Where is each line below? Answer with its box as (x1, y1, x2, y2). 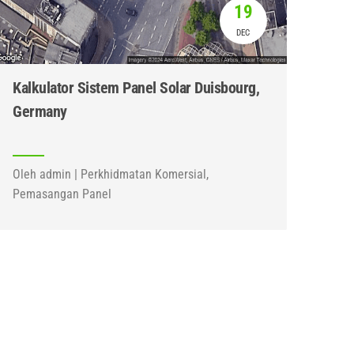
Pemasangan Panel (13, 186, 112, 201)
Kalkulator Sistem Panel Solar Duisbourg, (13, 78, 260, 97)
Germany (13, 102, 67, 121)
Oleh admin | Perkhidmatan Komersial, (13, 167, 209, 182)
